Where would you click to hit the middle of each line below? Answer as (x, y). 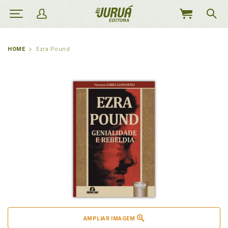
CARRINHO (192, 36)
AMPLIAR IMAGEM (109, 219)
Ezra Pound (53, 49)
